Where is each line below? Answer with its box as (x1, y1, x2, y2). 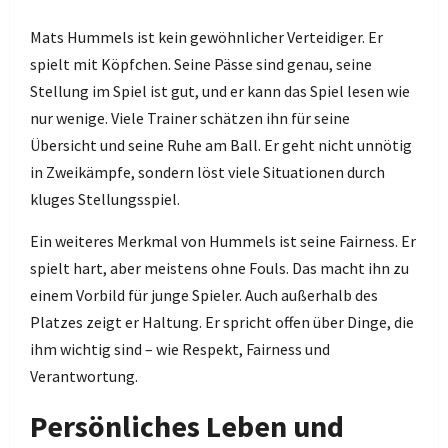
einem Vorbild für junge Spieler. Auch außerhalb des (30, 285, 378, 305)
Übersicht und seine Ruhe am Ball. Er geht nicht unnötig (30, 135, 412, 155)
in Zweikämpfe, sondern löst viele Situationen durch (30, 162, 385, 182)
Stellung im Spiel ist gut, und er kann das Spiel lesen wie (30, 81, 410, 101)
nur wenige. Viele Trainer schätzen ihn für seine (30, 108, 350, 128)
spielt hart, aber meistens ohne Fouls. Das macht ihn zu (30, 258, 409, 278)
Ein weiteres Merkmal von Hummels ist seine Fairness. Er (30, 231, 416, 251)
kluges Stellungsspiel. (30, 189, 180, 209)
